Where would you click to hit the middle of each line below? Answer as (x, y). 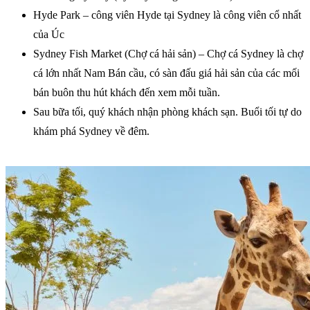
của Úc (49, 34)
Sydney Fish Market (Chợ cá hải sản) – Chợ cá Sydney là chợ (168, 53)
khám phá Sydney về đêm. (91, 131)
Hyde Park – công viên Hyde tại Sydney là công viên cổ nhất (167, 15)
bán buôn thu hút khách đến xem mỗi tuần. (127, 92)
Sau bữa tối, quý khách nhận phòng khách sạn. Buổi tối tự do (167, 111)
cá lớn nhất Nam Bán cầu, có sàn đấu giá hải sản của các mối (166, 73)
